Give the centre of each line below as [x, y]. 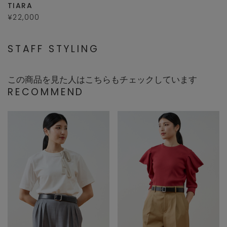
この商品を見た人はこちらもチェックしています [102, 80]
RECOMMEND [46, 92]
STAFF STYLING [53, 49]
